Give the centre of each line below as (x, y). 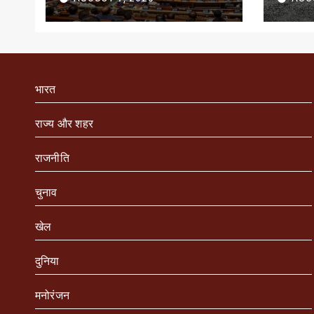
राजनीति (52, 158)
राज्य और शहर (64, 124)
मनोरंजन (52, 295)
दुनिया (47, 261)
